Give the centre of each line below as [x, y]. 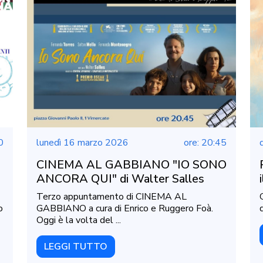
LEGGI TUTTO [76, 247]
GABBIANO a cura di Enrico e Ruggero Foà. [125, 209]
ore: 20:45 [205, 143]
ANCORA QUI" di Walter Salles [120, 179]
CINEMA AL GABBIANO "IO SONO [131, 165]
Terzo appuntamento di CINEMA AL [112, 197]
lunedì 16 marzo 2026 [82, 143]
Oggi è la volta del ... [79, 220]
